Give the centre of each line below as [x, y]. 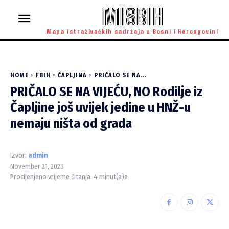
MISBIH [132, 17]
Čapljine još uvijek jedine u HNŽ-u [100, 108]
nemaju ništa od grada [71, 123]
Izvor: [18, 156]
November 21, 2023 [37, 167]
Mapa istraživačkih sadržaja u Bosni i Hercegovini [132, 31]
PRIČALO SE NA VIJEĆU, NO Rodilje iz [107, 92]
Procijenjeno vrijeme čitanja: [52, 177]
